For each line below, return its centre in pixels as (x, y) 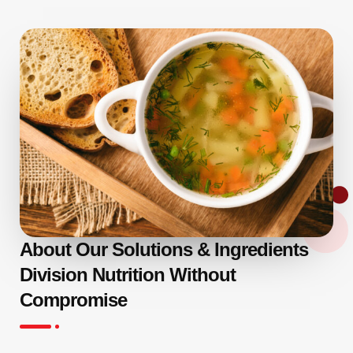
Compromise (73, 300)
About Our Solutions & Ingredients (164, 250)
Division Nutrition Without (128, 275)
